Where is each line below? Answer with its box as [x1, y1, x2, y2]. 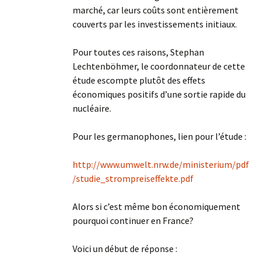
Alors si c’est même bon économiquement [73, 201, 240, 212]
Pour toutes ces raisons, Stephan [73, 46, 204, 58]
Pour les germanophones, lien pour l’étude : [73, 130, 246, 142]
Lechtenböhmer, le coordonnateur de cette [73, 60, 245, 72]
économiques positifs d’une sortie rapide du [73, 88, 246, 100]
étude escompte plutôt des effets [73, 74, 205, 86]
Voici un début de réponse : [73, 243, 177, 254]
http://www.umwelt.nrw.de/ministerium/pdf [73, 158, 249, 170]
